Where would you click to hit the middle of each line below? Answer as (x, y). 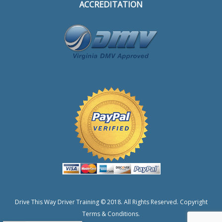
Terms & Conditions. (111, 214)
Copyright (194, 202)
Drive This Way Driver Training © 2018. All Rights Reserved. (97, 202)
